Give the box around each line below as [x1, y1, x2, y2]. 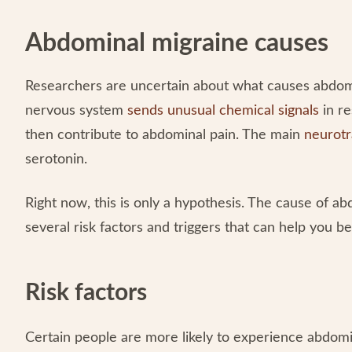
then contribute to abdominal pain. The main [25, 128, 304, 142]
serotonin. [25, 152, 87, 167]
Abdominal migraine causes [25, 31, 328, 56]
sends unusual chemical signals [127, 104, 319, 118]
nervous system [25, 104, 127, 118]
